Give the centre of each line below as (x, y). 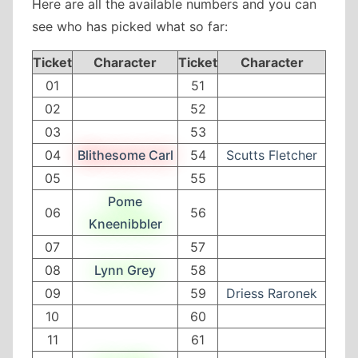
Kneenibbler (125, 223)
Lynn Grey (125, 270)
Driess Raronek (272, 293)
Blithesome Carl (125, 155)
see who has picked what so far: (130, 26)
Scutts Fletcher (272, 155)
